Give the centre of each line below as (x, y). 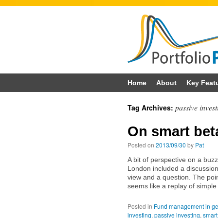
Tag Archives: (151, 108)
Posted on (141, 145)
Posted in (140, 206)
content (16, 119)
